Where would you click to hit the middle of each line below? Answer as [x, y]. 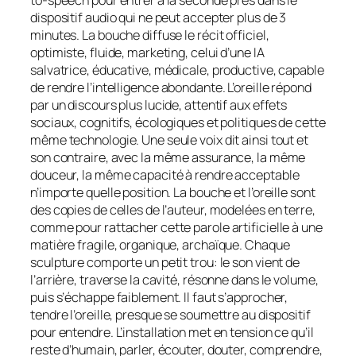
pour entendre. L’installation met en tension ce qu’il [172, 333]
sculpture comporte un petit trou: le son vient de [165, 263]
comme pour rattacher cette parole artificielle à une [176, 228]
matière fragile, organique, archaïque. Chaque [160, 245]
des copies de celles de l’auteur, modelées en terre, [173, 210]
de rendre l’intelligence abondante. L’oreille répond [171, 88]
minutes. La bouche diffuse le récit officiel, [150, 35]
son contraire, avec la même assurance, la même [168, 158]
